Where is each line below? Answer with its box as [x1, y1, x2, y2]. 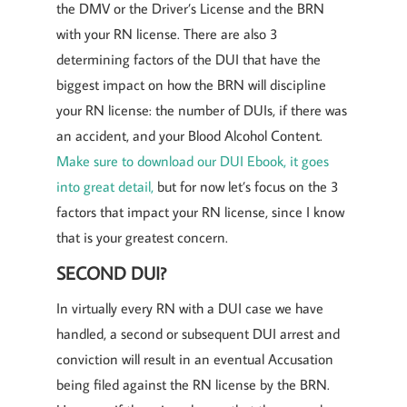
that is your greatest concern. [56, 228, 228, 246]
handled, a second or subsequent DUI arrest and [56, 324, 340, 342]
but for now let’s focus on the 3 [154, 177, 339, 195]
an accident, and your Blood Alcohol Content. [56, 126, 323, 144]
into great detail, [56, 177, 154, 195]
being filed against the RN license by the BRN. [56, 375, 330, 393]
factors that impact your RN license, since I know [56, 203, 344, 221]
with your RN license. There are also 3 [56, 25, 278, 43]
